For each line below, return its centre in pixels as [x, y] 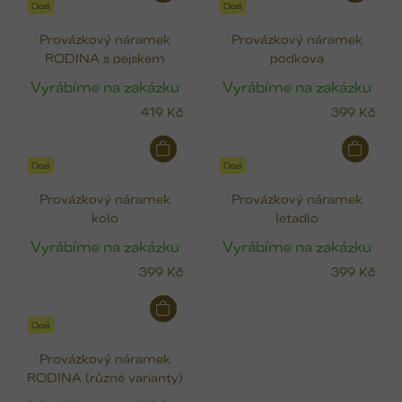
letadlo [297, 217]
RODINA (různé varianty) [105, 377]
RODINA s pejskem [105, 57]
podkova [297, 57]
